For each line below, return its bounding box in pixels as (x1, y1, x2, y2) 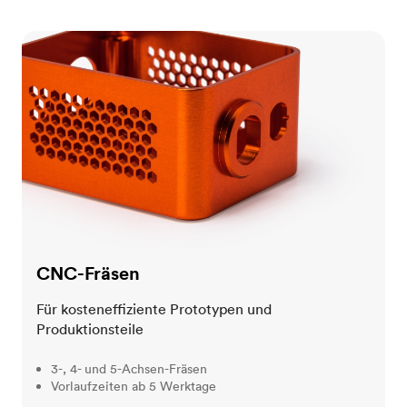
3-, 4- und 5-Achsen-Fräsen (51, 361, 207, 378)
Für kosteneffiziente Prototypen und (36, 300, 272, 319)
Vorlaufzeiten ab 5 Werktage (51, 378, 216, 395)
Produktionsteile (36, 320, 144, 339)
